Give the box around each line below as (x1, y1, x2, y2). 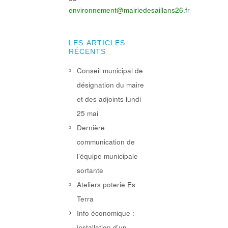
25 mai (76, 108, 98, 118)
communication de (76, 136, 135, 147)
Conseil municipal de (76, 65, 143, 75)
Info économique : (76, 208, 134, 218)
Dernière (76, 122, 105, 132)
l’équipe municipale (76, 151, 138, 161)
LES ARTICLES (68, 39, 125, 47)
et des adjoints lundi (76, 94, 141, 104)
